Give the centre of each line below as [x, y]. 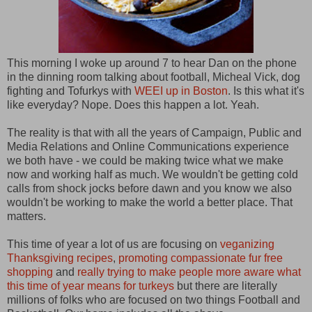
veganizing [247, 244]
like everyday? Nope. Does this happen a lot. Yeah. [133, 105]
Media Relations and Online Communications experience [148, 147]
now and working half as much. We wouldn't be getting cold [153, 175]
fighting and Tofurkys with [71, 91]
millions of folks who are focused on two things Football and [154, 300]
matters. [26, 217]
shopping [31, 272]
